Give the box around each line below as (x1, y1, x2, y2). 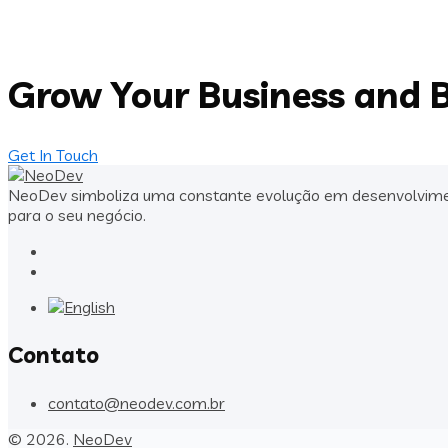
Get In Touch (8, 144, 98, 165)
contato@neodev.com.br (48, 392, 225, 413)
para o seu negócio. (8, 204, 146, 225)
